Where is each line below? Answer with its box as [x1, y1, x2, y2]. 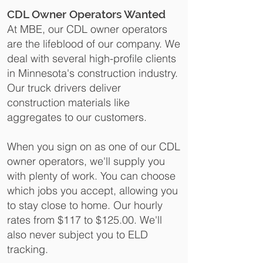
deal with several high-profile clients [7, 52, 176, 65]
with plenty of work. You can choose [7, 169, 176, 183]
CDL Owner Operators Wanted [7, 8, 166, 21]
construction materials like [7, 96, 130, 109]
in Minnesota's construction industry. [7, 66, 178, 80]
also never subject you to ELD [7, 228, 148, 241]
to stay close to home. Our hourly [7, 198, 163, 212]
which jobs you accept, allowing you [7, 184, 178, 197]
